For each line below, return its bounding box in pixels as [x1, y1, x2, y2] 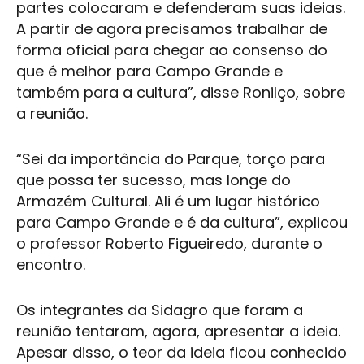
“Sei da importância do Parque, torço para [16, 149, 325, 169]
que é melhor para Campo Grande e [16, 61, 283, 81]
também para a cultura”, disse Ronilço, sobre [16, 82, 345, 102]
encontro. [16, 254, 85, 275]
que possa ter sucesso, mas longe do [16, 170, 291, 190]
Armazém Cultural [16, 191, 148, 211]
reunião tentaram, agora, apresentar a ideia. [16, 321, 340, 341]
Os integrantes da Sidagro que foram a [16, 300, 303, 320]
